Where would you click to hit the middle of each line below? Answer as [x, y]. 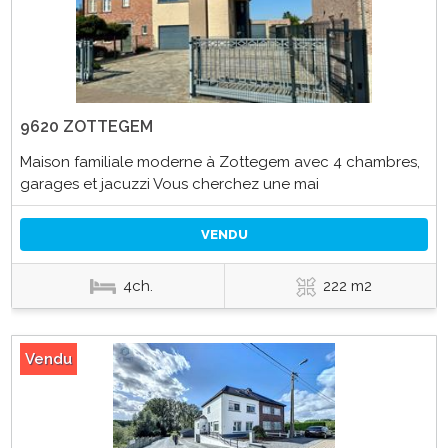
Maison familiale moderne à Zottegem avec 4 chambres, [219, 161]
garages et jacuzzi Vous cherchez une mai [169, 183]
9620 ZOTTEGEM [86, 126]
